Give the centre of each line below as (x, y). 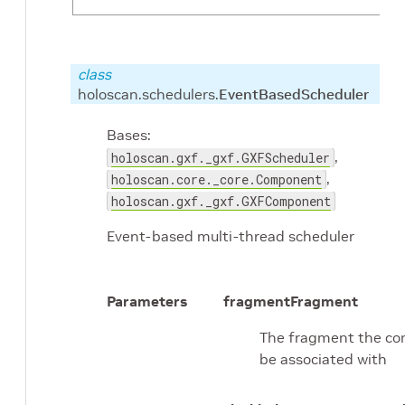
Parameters (147, 301)
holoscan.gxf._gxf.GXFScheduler (221, 158)
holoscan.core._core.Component (217, 180)
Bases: (129, 135)
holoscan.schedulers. (148, 94)
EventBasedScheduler (294, 94)
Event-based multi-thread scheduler (231, 236)
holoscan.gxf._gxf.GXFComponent (221, 202)
